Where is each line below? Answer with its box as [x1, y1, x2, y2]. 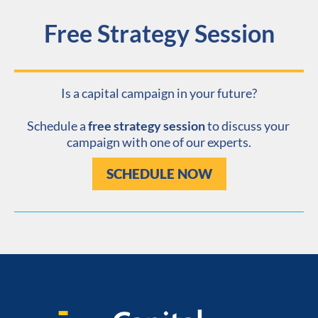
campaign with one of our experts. [67, 134, 251, 150]
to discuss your [204, 118, 290, 134]
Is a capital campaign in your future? [61, 85, 257, 102]
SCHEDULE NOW [106, 165, 212, 182]
